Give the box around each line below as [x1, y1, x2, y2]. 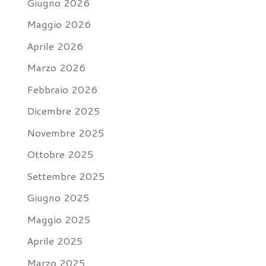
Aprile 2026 [26, 38, 83, 53]
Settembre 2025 [26, 168, 105, 183]
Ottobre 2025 [26, 147, 94, 161]
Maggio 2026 [26, 17, 91, 31]
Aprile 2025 [26, 233, 83, 248]
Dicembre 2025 [26, 103, 100, 118]
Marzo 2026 [26, 60, 85, 74]
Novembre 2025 [26, 125, 104, 140]
